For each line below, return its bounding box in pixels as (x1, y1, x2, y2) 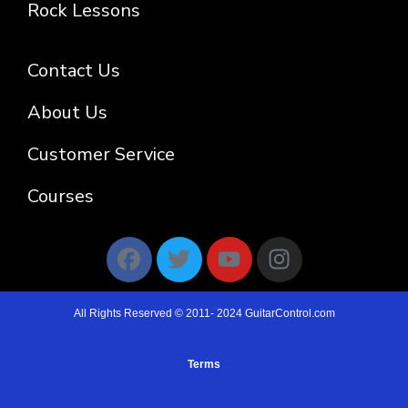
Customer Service (27, 141, 175, 167)
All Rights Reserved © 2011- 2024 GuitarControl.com (73, 306, 335, 320)
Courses (27, 183, 94, 209)
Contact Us (27, 57, 120, 83)
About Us (27, 99, 107, 125)
